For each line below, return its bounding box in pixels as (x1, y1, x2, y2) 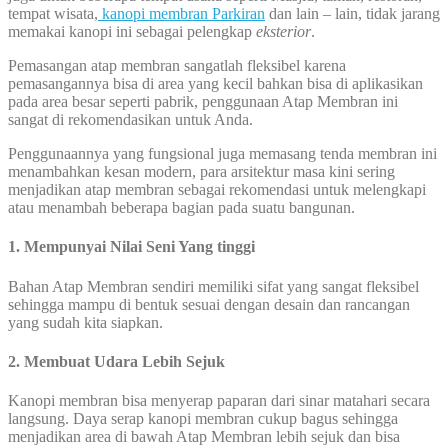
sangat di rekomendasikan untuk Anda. (8, 110, 253, 128)
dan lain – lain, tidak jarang (265, 4, 440, 22)
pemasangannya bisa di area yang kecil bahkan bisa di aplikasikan (8, 74, 423, 92)
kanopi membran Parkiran (98, 4, 265, 22)
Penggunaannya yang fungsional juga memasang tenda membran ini (8, 144, 437, 162)
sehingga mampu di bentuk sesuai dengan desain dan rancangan (8, 295, 410, 313)
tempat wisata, (8, 4, 98, 22)
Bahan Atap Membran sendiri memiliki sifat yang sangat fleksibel (8, 277, 419, 295)
